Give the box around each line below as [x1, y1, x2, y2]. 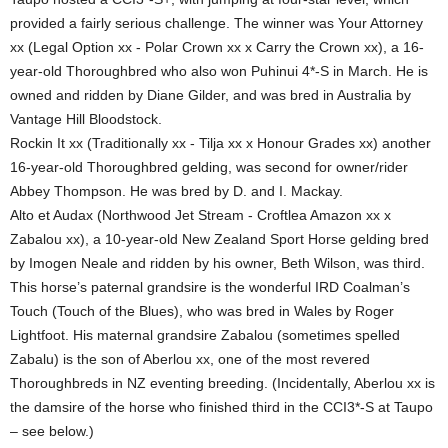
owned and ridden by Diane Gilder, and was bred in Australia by [10, 87, 411, 104]
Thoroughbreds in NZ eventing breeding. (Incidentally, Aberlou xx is [10, 375, 435, 392]
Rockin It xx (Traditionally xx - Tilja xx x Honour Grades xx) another [10, 135, 431, 152]
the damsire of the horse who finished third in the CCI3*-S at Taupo [10, 399, 433, 416]
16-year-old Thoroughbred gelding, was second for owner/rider [10, 159, 408, 176]
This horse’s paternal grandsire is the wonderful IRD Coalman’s [10, 279, 410, 296]
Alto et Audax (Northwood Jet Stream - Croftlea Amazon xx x [10, 207, 391, 224]
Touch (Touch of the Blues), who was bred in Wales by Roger [10, 303, 394, 320]
